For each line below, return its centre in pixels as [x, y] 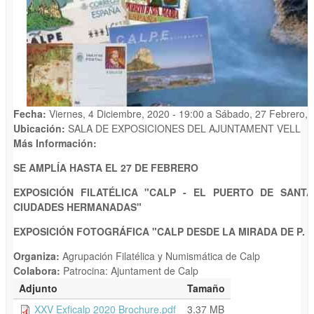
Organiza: [38, 255]
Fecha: [31, 113]
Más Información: [56, 143]
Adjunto [38, 288]
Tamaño [206, 288]
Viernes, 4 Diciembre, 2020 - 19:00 [127, 113]
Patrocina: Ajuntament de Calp [131, 270]
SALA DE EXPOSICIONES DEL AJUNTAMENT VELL [184, 128]
